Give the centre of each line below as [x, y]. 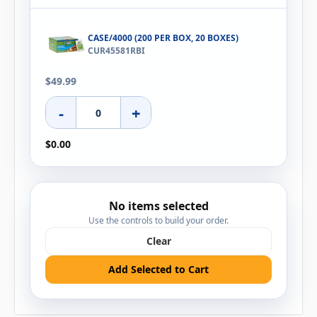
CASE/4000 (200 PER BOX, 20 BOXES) [163, 38]
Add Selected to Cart [158, 269]
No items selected [158, 206]
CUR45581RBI [116, 51]
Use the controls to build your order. [158, 221]
